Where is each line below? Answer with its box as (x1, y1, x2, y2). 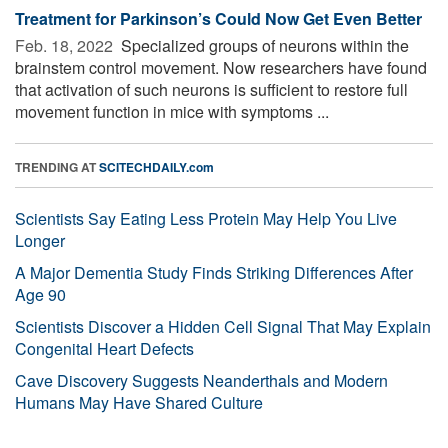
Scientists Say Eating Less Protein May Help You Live (15, 206, 397, 230)
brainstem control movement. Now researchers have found (15, 55, 427, 79)
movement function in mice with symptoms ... (15, 99, 329, 123)
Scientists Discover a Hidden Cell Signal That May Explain (15, 314, 431, 338)
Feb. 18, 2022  (15, 33, 117, 57)
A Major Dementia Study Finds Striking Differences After (15, 260, 413, 284)
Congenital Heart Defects (15, 336, 194, 360)
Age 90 (15, 282, 66, 306)
